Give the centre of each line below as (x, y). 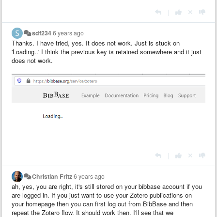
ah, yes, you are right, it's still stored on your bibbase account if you (107, 186)
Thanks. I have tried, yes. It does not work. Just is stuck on (96, 43)
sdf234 (42, 33)
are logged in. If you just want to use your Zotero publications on (102, 195)
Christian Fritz (52, 177)
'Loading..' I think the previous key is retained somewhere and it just (107, 51)
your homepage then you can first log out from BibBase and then (102, 204)
